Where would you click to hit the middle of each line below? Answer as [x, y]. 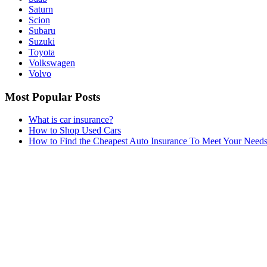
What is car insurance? [71, 120]
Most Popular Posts [52, 97]
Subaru [42, 30]
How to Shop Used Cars [75, 131]
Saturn [41, 9]
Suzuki [42, 41]
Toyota [42, 52]
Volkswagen [52, 63]
